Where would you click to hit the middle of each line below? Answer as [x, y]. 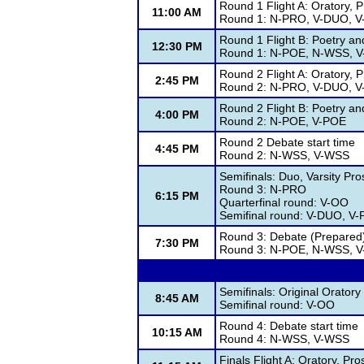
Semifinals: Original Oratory [290, 292]
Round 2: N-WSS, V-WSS [284, 155]
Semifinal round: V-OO [277, 305]
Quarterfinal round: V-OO [284, 202]
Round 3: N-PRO [263, 189]
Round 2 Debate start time [287, 142]
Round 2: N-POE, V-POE [283, 121]
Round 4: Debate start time [289, 326]
